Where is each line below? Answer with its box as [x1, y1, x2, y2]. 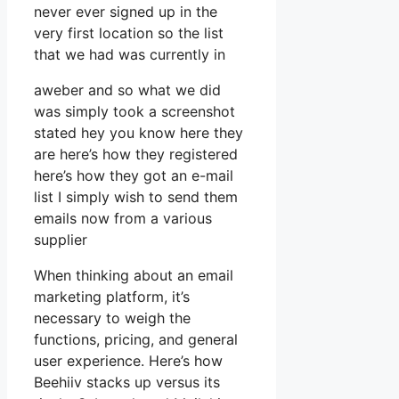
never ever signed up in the [34, 3, 217, 21]
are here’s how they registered [34, 145, 238, 164]
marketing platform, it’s [34, 288, 190, 306]
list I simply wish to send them [34, 188, 238, 207]
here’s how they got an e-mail [34, 167, 233, 185]
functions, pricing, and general [34, 330, 238, 349]
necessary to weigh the [34, 309, 191, 328]
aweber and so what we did [34, 81, 221, 100]
